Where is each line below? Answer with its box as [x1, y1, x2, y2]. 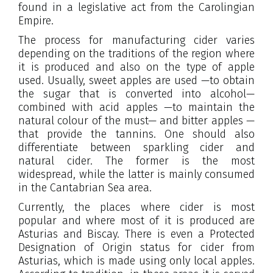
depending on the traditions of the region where [18, 46, 255, 60]
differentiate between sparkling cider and [18, 140, 255, 154]
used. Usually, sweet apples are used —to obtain [18, 73, 255, 87]
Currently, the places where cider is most [18, 200, 255, 214]
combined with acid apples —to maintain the [18, 100, 255, 114]
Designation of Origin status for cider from [18, 240, 255, 254]
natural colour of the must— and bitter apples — [18, 113, 255, 127]
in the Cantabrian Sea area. [18, 180, 152, 194]
